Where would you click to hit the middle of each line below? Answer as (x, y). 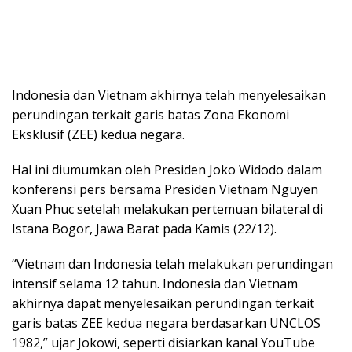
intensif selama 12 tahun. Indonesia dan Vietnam (155, 284)
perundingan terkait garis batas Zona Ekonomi (150, 115)
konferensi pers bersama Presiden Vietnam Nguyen (165, 189)
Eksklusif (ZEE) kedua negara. (98, 134)
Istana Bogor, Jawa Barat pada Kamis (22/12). (144, 229)
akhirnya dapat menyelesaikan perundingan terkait (163, 303)
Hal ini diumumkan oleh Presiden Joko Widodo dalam (167, 170)
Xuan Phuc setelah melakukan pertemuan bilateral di (167, 209)
